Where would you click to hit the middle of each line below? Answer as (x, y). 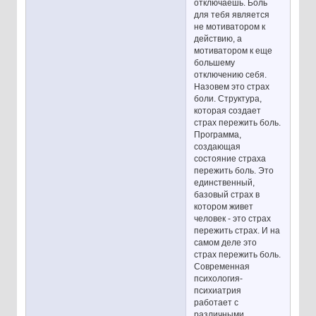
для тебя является (232, 15)
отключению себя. (231, 75)
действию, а (218, 39)
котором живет (224, 207)
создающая (218, 147)
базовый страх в (227, 195)
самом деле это (226, 243)
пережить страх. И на (237, 231)
